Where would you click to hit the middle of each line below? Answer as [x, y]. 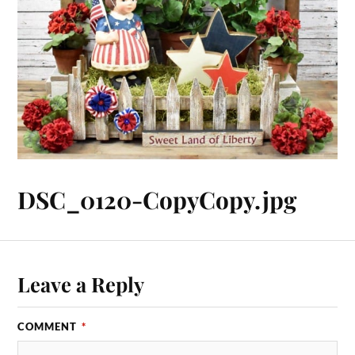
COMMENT [49, 327]
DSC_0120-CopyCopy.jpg [157, 199]
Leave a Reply [81, 284]
